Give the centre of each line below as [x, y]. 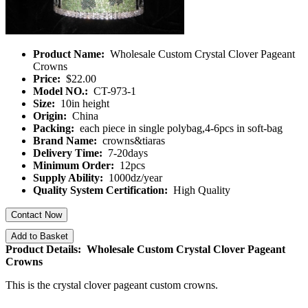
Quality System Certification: [102, 190]
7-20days [126, 153]
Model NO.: [62, 91]
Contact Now [36, 215]
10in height [84, 103]
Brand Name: [66, 141]
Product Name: [70, 54]
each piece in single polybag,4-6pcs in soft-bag [180, 128]
